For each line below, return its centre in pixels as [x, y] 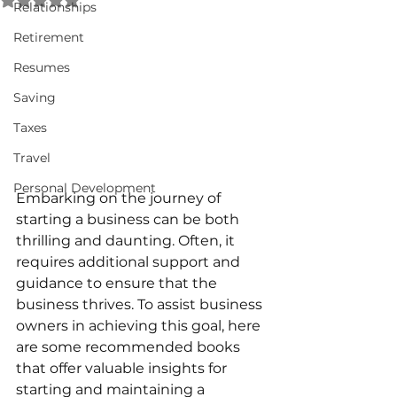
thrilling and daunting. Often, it [127, 241]
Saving [35, 97]
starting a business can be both [129, 220]
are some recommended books [130, 347]
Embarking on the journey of [120, 198]
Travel [32, 158]
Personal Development [85, 188]
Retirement [49, 37]
